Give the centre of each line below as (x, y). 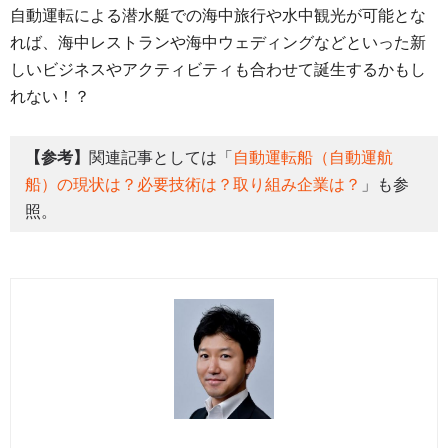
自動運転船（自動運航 (313, 157)
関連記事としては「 (161, 157)
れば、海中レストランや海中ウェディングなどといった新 (218, 43)
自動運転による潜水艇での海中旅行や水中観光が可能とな (218, 16)
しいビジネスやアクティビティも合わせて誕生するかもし (218, 70)
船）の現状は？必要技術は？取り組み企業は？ (193, 184)
